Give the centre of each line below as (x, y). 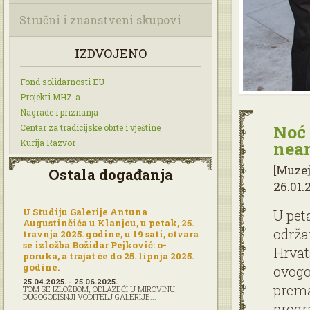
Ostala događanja (111, 174)
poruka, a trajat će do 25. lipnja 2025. (108, 256)
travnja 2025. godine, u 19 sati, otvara (111, 234)
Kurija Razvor (48, 143)
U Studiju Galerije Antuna (85, 212)
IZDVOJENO (111, 53)
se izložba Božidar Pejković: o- (95, 245)
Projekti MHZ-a (50, 97)
